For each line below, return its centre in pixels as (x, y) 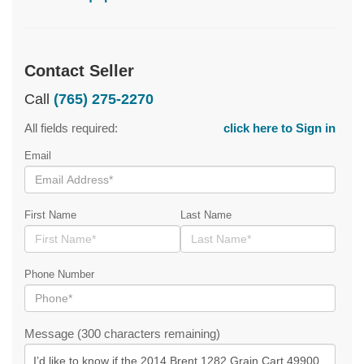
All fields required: (71, 128)
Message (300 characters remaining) (122, 334)
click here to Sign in (279, 128)
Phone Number (59, 275)
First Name (50, 216)
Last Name (206, 216)
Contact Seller (79, 71)
